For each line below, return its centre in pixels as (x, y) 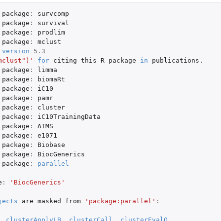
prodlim (51, 32)
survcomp (53, 13)
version (16, 51)
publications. (177, 60)
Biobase (51, 145)
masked (49, 201)
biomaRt (51, 79)
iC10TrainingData (69, 116)
